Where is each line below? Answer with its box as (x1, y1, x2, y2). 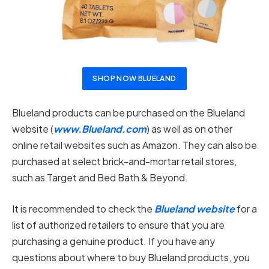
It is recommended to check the (12, 202, 154, 215)
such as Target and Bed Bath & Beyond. (12, 171, 188, 184)
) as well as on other (147, 122, 232, 136)
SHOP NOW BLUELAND (92, 73, 177, 83)
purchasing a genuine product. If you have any (12, 234, 215, 247)
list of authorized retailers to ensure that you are (12, 218, 225, 231)
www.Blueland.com (53, 122, 147, 136)
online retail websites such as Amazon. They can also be (12, 139, 257, 152)
